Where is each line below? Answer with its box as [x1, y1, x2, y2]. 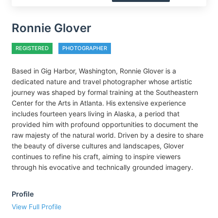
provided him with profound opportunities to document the [12, 120, 198, 129]
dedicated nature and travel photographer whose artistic [12, 77, 192, 86]
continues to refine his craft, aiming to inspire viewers [12, 152, 181, 161]
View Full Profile [12, 202, 61, 211]
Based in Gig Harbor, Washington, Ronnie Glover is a [12, 67, 176, 75]
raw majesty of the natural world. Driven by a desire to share [12, 131, 203, 140]
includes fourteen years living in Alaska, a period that [12, 109, 180, 118]
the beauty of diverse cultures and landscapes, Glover [12, 142, 184, 150]
